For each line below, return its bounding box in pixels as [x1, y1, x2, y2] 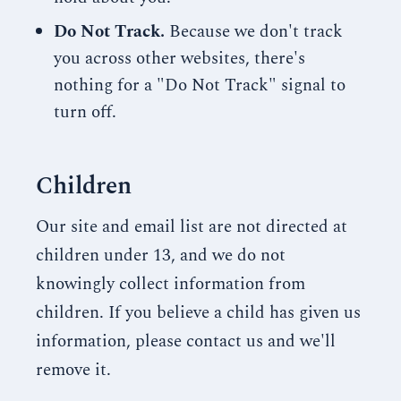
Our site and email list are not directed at [36, 214, 347, 240]
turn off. [54, 99, 116, 125]
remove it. [36, 357, 111, 383]
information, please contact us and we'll [36, 328, 336, 354]
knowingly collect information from [36, 271, 305, 297]
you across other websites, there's [54, 46, 305, 72]
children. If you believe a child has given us [36, 300, 361, 326]
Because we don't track [165, 19, 343, 45]
